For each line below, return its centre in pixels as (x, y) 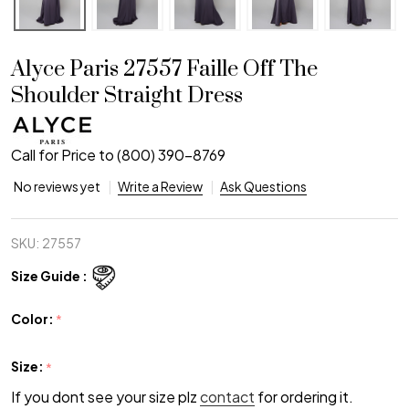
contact (227, 396)
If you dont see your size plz (105, 396)
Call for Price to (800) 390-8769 (118, 154)
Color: (33, 318)
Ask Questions (263, 186)
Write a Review (160, 186)
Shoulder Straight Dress (127, 95)
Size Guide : (49, 276)
